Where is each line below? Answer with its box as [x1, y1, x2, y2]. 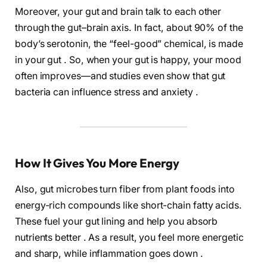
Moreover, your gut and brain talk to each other [15, 5, 222, 17]
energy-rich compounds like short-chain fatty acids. [15, 200, 242, 212]
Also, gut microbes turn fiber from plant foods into [15, 184, 235, 195]
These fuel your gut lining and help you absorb [15, 216, 218, 228]
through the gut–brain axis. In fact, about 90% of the [15, 21, 243, 33]
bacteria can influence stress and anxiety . [15, 86, 198, 98]
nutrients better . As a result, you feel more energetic [15, 232, 244, 244]
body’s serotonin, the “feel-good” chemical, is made [15, 38, 243, 49]
